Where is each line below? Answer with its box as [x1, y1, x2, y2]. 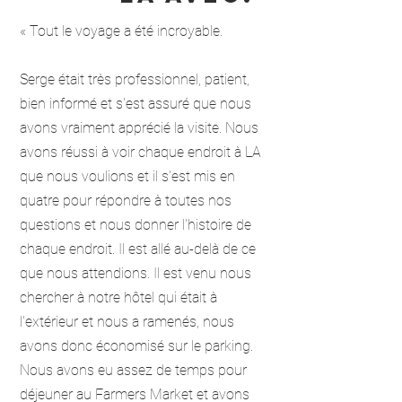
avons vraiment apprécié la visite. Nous [20, 119, 258, 136]
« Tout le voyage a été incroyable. [20, 22, 223, 39]
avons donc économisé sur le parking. [20, 337, 253, 354]
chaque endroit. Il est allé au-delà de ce [20, 240, 256, 258]
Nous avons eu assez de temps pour [20, 362, 247, 379]
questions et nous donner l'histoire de [20, 216, 251, 233]
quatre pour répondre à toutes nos [20, 192, 232, 209]
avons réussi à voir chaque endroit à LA [20, 144, 261, 161]
